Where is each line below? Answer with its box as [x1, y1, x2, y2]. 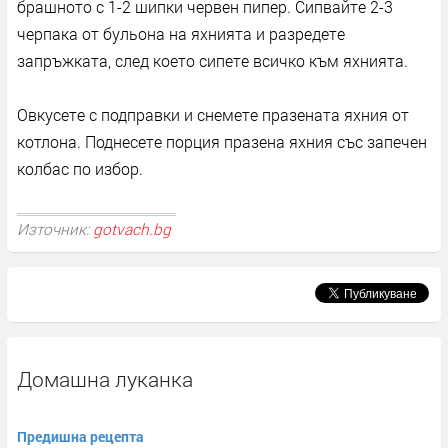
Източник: [17, 219, 93, 239]
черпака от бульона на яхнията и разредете [17, 23, 345, 45]
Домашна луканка [17, 365, 193, 394]
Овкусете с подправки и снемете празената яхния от [17, 104, 409, 126]
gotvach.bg [93, 219, 171, 239]
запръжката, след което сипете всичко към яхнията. [17, 50, 408, 72]
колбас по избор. [17, 158, 143, 180]
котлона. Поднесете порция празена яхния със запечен [17, 131, 427, 153]
